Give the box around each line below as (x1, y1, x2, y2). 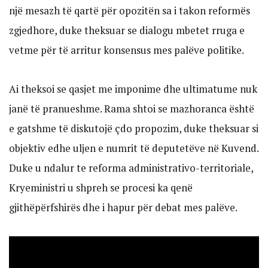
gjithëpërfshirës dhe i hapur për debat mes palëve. (9, 200, 237, 214)
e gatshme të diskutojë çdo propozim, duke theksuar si (9, 121, 258, 135)
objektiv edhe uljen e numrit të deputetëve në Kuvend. (9, 141, 258, 155)
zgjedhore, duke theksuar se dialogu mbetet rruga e (9, 23, 245, 37)
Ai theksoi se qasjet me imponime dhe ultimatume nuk (9, 81, 257, 96)
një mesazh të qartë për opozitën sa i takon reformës (9, 4, 250, 17)
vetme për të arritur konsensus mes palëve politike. (9, 43, 244, 57)
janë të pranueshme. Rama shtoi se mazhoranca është (9, 101, 254, 115)
